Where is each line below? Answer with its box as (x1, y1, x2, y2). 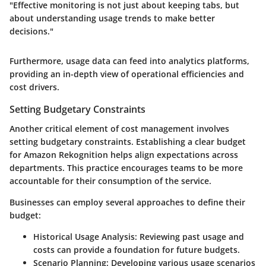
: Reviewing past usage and (135, 230, 244, 242)
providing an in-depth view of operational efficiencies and (9, 68, 244, 80)
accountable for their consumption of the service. (9, 175, 211, 186)
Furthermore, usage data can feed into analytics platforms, (9, 55, 249, 67)
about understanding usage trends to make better (9, 12, 215, 24)
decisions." (9, 26, 53, 37)
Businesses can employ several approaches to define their (9, 196, 245, 208)
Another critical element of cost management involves (9, 122, 229, 134)
